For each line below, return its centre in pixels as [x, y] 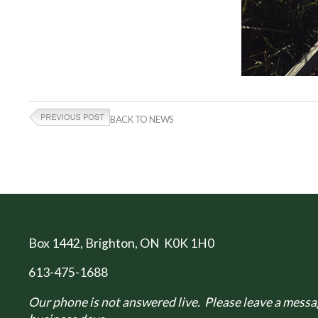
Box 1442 [54, 243]
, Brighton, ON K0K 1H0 [147, 243]
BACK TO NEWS [142, 119]
